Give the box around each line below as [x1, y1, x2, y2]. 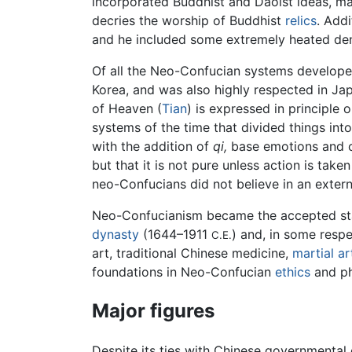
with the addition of [92, 138, 213, 155]
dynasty [92, 226, 139, 243]
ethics [275, 264, 310, 280]
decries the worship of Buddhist [92, 13, 285, 29]
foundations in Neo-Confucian [92, 264, 275, 280]
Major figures [92, 299, 214, 323]
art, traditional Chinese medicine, [92, 245, 292, 262]
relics [285, 13, 317, 29]
